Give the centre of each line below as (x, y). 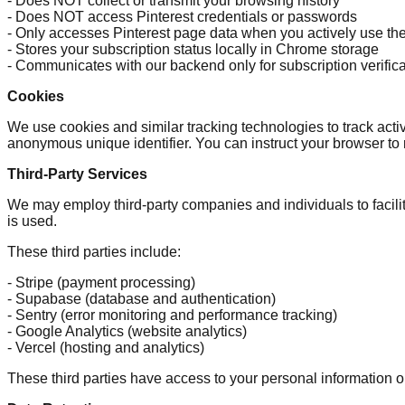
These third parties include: (94, 251)
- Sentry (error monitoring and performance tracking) (172, 315)
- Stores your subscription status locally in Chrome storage (193, 49)
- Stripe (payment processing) (101, 282)
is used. (32, 221)
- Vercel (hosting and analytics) (106, 347)
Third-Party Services (77, 174)
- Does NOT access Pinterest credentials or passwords (182, 16)
